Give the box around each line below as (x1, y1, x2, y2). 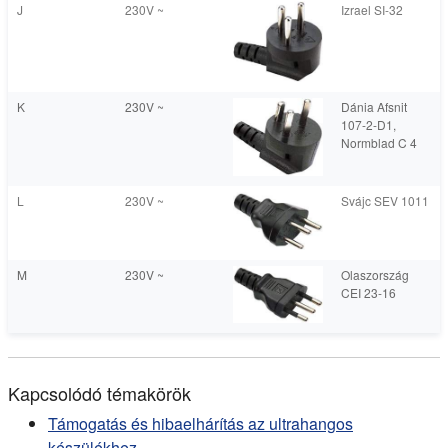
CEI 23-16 (341, 284, 396, 301)
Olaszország (341, 266, 409, 283)
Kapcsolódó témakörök (8, 380, 191, 406)
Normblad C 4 (341, 134, 417, 151)
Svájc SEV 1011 (341, 192, 429, 209)
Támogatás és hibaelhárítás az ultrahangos (48, 412, 353, 435)
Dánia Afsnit (341, 98, 407, 115)
